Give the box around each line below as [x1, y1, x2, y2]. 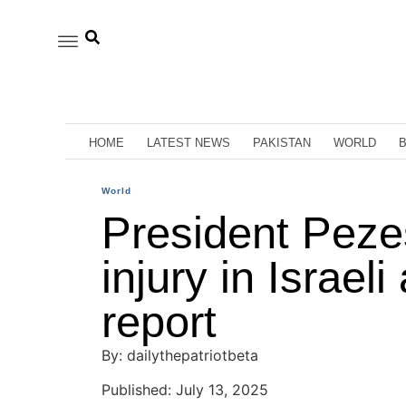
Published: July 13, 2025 [101, 381, 268, 400]
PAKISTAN [253, 135, 311, 150]
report [101, 297, 217, 346]
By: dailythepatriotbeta [101, 346, 258, 364]
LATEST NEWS [147, 135, 230, 150]
